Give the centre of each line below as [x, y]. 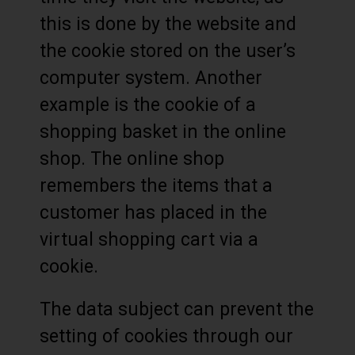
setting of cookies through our [166, 336]
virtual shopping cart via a [149, 240]
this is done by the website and [168, 24]
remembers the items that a [156, 186]
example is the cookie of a [148, 105]
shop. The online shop [132, 159]
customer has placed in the [153, 213]
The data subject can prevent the [177, 309]
